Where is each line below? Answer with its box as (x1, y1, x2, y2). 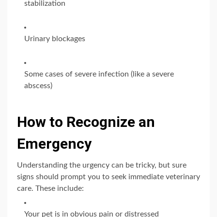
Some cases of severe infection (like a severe (24, 70, 174, 78)
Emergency (17, 135, 92, 152)
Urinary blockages (24, 34, 85, 43)
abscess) (24, 81, 52, 90)
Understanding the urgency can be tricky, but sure (17, 161, 186, 169)
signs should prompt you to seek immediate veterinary (17, 172, 200, 181)
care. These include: (17, 184, 84, 192)
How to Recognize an (17, 113, 155, 130)
